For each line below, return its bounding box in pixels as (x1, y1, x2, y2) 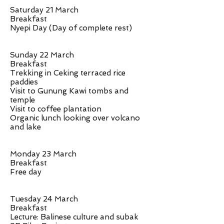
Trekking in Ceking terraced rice (10, 68, 125, 77)
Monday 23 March (10, 149, 76, 158)
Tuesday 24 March (10, 194, 78, 203)
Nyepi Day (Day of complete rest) (10, 23, 132, 32)
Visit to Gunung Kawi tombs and (10, 86, 128, 95)
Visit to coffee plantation (10, 104, 101, 113)
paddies (10, 77, 38, 86)
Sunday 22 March (10, 50, 74, 59)
